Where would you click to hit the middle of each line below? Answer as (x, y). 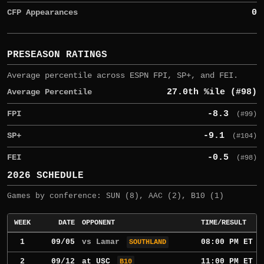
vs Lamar (101, 242)
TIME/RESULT (224, 223)
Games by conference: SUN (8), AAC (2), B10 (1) (115, 196)
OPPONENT (98, 223)
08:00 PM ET (227, 242)
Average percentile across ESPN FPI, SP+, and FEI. (123, 75)
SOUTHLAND (148, 242)
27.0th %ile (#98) (212, 92)
